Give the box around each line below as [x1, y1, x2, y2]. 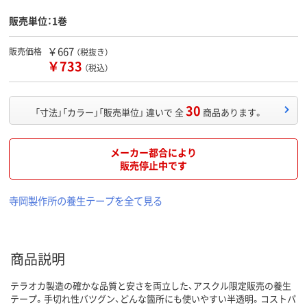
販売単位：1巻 [9, 14, 67, 28]
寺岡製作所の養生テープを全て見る [9, 193, 162, 208]
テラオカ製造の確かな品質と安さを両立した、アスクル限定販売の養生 [10, 279, 291, 293]
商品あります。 [203, 106, 263, 119]
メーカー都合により [110, 145, 197, 160]
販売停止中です [120, 158, 187, 173]
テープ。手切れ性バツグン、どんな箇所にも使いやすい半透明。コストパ [10, 292, 296, 306]
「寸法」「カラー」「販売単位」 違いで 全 [35, 106, 184, 119]
